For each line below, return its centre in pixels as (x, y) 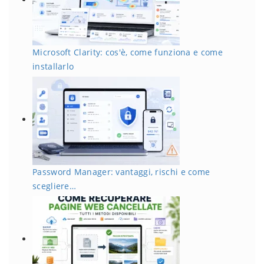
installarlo (53, 66)
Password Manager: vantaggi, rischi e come (121, 171)
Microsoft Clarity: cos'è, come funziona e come (128, 52)
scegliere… (54, 186)
